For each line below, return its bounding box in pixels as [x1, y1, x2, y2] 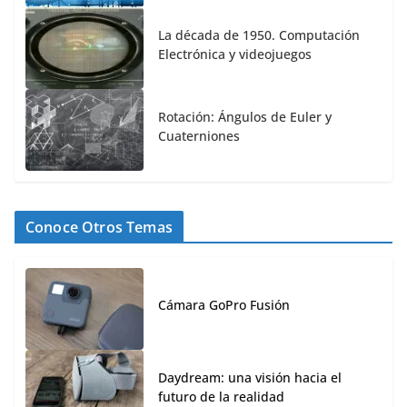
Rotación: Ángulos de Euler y [158, 107, 332, 125]
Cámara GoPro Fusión [158, 296, 290, 314]
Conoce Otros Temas [25, 216, 173, 237]
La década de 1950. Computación [158, 25, 360, 44]
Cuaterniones [158, 126, 240, 144]
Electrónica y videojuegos [158, 45, 312, 63]
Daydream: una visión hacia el [158, 368, 342, 386]
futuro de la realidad [158, 387, 284, 405]
